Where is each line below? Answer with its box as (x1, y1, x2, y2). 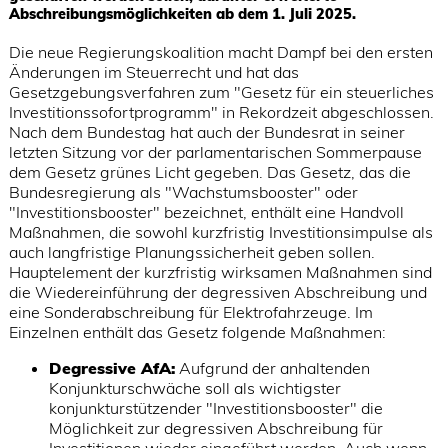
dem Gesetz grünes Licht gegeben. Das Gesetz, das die (8, 162, 411, 183)
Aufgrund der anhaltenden (174, 358, 370, 379)
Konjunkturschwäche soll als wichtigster (48, 378, 341, 399)
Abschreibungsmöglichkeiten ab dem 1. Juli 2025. (8, 5, 356, 24)
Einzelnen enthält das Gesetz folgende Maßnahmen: (8, 322, 386, 343)
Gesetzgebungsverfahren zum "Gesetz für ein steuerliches (8, 82, 434, 103)
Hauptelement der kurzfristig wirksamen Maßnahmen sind (8, 262, 432, 283)
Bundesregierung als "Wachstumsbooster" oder (8, 182, 358, 203)
